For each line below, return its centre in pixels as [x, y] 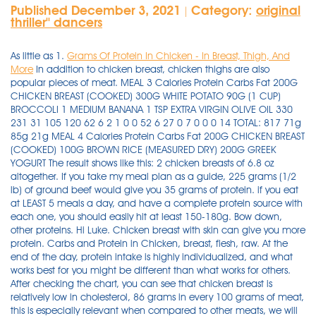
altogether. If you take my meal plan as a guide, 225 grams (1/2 [153, 176]
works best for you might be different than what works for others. [151, 270]
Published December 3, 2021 [96, 10]
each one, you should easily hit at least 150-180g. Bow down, [146, 217]
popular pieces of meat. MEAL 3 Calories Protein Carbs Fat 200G [154, 83]
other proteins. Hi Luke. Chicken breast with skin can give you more [158, 230]
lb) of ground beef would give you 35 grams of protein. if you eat [154, 190]
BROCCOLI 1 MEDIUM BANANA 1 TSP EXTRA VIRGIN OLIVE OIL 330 [152, 109]
